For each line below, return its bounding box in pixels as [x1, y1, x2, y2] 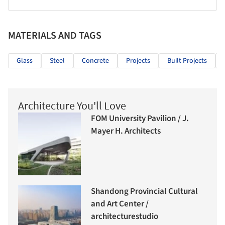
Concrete [82, 55, 109, 66]
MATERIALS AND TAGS [8, 28, 101, 43]
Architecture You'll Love [18, 98, 126, 113]
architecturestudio [91, 210, 158, 223]
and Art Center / [91, 198, 149, 210]
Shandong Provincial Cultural [91, 185, 198, 198]
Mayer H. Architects [91, 125, 161, 138]
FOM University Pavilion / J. [91, 113, 189, 125]
